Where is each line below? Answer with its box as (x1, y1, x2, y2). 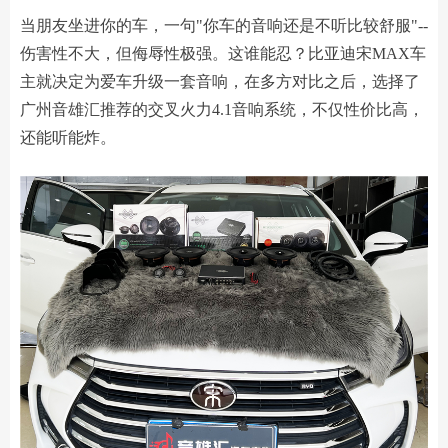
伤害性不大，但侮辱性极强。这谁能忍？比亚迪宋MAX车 (20, 45, 426, 62)
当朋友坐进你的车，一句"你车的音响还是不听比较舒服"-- (20, 17, 428, 34)
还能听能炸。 (20, 129, 116, 146)
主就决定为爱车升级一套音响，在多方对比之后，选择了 (20, 73, 420, 90)
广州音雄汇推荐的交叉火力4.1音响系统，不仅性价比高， (20, 101, 424, 118)
